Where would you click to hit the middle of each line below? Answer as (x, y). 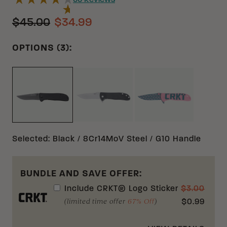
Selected (30, 139)
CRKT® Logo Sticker (137, 189)
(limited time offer (96, 201)
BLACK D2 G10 (129, 130)
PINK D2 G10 (187, 130)
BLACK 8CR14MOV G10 (85, 131)
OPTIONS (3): (42, 48)
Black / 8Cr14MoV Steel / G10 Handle (127, 139)
